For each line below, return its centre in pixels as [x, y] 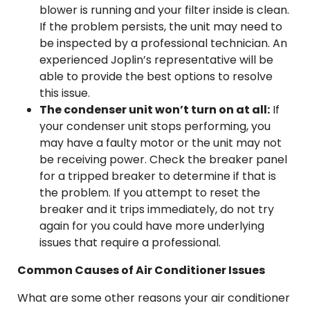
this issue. [67, 93]
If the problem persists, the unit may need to [161, 27]
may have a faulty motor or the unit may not [161, 143]
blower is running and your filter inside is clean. [164, 10]
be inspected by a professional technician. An [163, 43]
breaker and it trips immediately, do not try [157, 209]
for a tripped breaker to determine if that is [158, 176]
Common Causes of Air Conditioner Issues [141, 270]
